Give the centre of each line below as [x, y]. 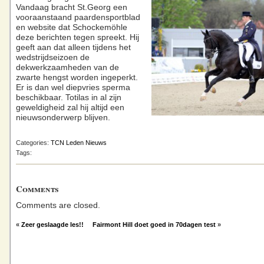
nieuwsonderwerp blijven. [63, 118]
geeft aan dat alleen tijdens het [73, 47]
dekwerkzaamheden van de [67, 67]
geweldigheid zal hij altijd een [71, 108]
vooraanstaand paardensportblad [78, 17]
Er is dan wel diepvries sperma [73, 88]
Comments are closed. [58, 205]
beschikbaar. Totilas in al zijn [69, 98]
